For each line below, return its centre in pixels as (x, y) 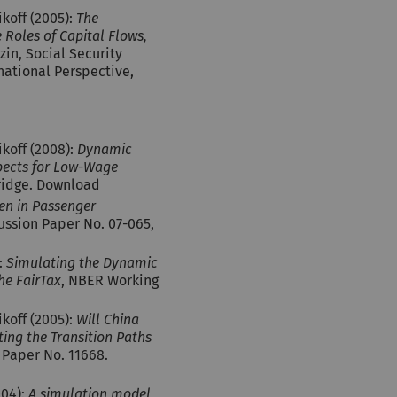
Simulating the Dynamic (82, 263)
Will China (108, 319)
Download (68, 185)
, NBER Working (110, 280)
